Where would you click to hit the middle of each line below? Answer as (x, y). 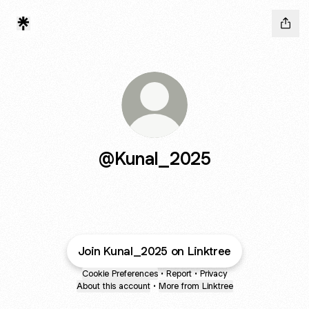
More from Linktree (196, 286)
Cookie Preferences (120, 273)
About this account (113, 286)
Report (179, 273)
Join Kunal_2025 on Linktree (154, 251)
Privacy (213, 273)
